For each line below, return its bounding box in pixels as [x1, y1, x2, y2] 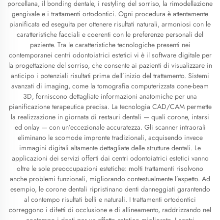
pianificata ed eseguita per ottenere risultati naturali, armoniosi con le [9, 19, 211, 29]
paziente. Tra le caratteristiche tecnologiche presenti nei [29, 40, 191, 50]
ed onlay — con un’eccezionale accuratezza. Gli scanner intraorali [14, 122, 206, 132]
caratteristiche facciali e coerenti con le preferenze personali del [17, 29, 203, 39]
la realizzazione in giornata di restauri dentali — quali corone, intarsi [11, 112, 209, 122]
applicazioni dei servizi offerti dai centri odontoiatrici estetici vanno [11, 153, 209, 163]
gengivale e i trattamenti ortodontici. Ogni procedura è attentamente [12, 9, 208, 19]
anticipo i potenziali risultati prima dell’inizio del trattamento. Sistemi [11, 71, 209, 81]
